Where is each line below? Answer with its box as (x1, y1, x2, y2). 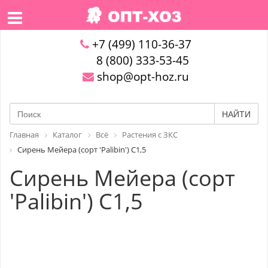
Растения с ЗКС (122, 129, 178, 140)
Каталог (53, 129, 82, 140)
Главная (10, 129, 39, 140)
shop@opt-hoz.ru (93, 69, 189, 84)
